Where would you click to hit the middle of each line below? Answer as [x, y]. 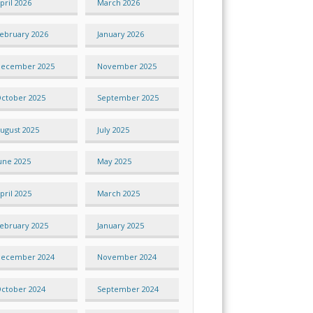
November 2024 [126, 257]
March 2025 [118, 193]
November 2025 [126, 66]
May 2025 [114, 161]
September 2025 [128, 98]
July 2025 [113, 129]
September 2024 [128, 289]
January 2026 [120, 34]
